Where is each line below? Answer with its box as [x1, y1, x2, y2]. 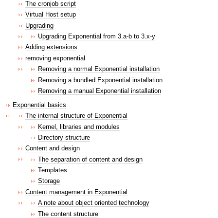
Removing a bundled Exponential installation [38, 76, 163, 84]
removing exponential [25, 54, 85, 62]
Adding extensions [25, 43, 77, 51]
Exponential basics [13, 101, 66, 109]
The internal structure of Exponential [25, 112, 127, 120]
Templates [38, 166, 67, 174]
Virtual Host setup [25, 11, 76, 18]
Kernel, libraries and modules [38, 123, 120, 130]
